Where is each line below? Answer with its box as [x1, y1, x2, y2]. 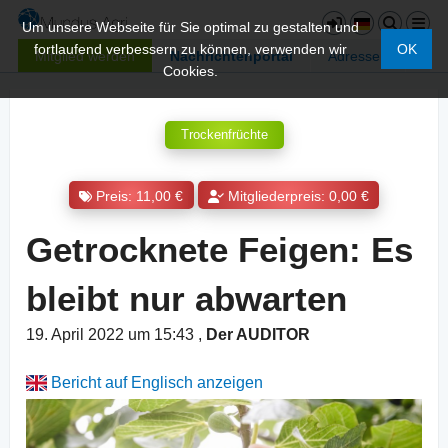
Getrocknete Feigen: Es [26, 230, 413, 270]
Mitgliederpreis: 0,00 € [227, 188, 369, 204]
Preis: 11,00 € [96, 188, 184, 204]
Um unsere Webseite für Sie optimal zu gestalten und [22, 19, 360, 35]
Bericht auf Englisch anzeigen [47, 374, 264, 392]
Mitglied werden [35, 47, 135, 64]
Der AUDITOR [206, 326, 310, 344]
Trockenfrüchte [180, 127, 268, 143]
